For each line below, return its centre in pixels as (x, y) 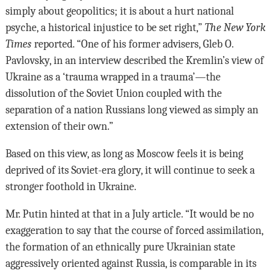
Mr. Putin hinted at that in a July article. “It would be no (129, 214)
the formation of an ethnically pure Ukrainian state (120, 247)
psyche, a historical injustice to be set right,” (105, 28)
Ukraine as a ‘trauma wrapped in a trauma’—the (113, 77)
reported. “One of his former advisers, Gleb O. (132, 44)
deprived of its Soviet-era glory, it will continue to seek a (130, 170)
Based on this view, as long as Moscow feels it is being (124, 154)
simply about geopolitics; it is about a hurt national (119, 11)
